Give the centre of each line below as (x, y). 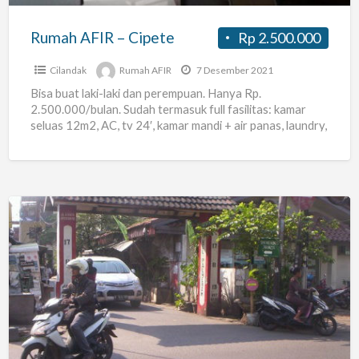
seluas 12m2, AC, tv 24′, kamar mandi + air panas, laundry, (178, 125)
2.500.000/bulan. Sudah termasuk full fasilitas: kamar (168, 109)
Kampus (33, 322)
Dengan (33, 300)
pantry (49, 141)
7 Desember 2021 (234, 70)
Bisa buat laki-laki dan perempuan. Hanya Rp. (145, 93)
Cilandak (68, 70)
